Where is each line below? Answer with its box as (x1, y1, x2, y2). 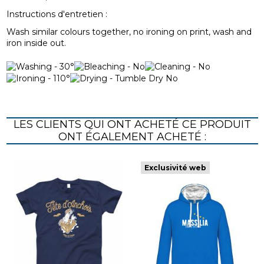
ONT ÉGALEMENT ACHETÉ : (58, 130, 206, 143)
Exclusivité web (144, 163, 206, 173)
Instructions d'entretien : (6, 8, 107, 19)
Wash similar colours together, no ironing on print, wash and (6, 27, 252, 38)
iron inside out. (6, 38, 66, 49)
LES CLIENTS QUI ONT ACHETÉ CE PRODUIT (13, 117, 251, 131)
